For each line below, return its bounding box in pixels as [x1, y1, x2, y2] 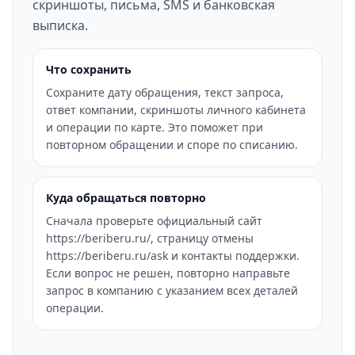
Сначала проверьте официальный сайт [46, 213, 262, 228]
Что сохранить [46, 62, 132, 77]
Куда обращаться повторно [46, 190, 206, 205]
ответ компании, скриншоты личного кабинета [46, 102, 306, 117]
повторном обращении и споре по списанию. [46, 137, 298, 152]
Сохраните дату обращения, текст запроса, [46, 85, 284, 100]
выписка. [32, 17, 88, 34]
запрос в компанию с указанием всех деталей [46, 283, 298, 298]
